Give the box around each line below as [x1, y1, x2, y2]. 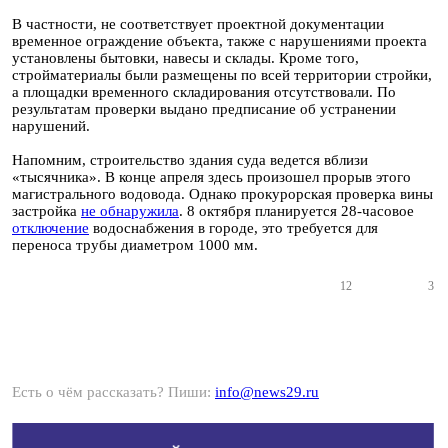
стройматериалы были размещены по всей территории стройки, [12, 67, 432, 83]
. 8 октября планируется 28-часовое [179, 203, 414, 219]
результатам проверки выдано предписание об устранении [12, 101, 396, 117]
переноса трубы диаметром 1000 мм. [12, 237, 258, 253]
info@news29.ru [215, 384, 319, 400]
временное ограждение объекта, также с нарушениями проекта [12, 33, 427, 49]
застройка [12, 203, 81, 219]
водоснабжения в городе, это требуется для [89, 220, 378, 236]
